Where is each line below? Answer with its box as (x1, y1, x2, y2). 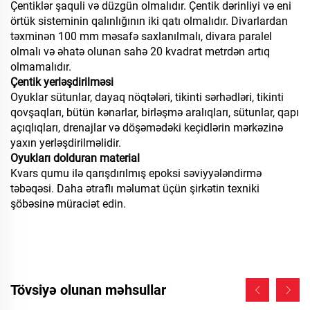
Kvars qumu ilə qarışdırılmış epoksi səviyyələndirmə (10, 167, 262, 181)
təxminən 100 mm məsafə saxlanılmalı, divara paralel (10, 30, 272, 44)
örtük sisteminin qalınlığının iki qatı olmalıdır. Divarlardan (10, 15, 288, 28)
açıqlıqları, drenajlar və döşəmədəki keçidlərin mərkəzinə (10, 121, 283, 135)
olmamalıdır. (10, 60, 71, 74)
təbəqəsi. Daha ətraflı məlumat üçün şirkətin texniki (10, 182, 259, 196)
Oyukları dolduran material (10, 152, 140, 165)
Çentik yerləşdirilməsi (10, 75, 113, 89)
